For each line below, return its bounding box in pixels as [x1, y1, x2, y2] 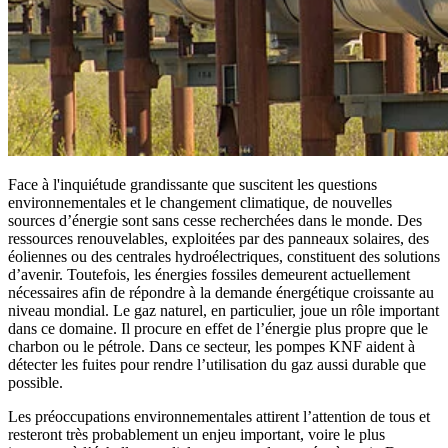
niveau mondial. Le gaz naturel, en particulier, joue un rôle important [8, 301, 439, 319]
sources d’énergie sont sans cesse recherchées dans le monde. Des [8, 211, 422, 229]
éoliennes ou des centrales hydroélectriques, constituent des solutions [8, 247, 440, 265]
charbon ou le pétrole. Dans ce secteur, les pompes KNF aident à [8, 337, 415, 355]
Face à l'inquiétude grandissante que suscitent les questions [8, 175, 377, 193]
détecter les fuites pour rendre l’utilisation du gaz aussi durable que [8, 355, 426, 373]
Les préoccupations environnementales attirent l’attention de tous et [8, 407, 430, 425]
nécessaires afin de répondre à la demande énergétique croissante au [8, 283, 434, 301]
